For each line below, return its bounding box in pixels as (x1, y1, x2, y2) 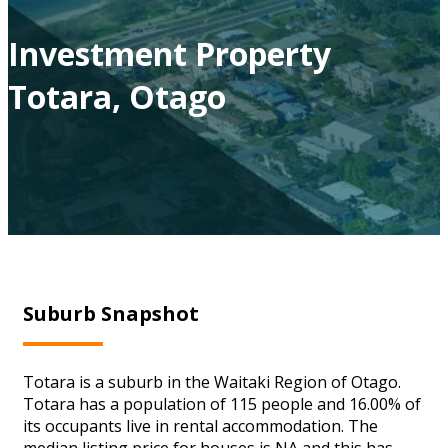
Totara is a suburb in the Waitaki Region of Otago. (23, 370, 401, 393)
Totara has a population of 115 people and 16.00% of (23, 392, 421, 415)
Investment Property (8, 31, 331, 75)
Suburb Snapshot (23, 299, 199, 327)
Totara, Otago (8, 74, 226, 118)
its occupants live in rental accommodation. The (23, 414, 378, 437)
